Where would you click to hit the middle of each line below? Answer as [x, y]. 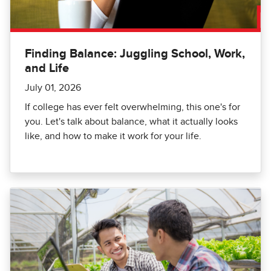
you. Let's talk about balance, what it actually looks [131, 121]
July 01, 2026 [53, 87]
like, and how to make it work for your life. [113, 136]
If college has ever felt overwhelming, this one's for [132, 107]
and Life [47, 68]
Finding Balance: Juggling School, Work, [135, 54]
